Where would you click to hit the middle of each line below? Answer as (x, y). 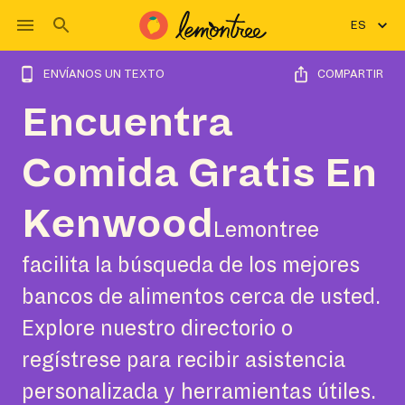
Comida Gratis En (199, 174)
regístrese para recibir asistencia (184, 360)
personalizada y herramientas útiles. (199, 392)
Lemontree (266, 230)
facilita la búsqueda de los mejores (191, 265)
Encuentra (127, 123)
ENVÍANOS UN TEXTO (104, 74)
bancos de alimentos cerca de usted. (201, 297)
